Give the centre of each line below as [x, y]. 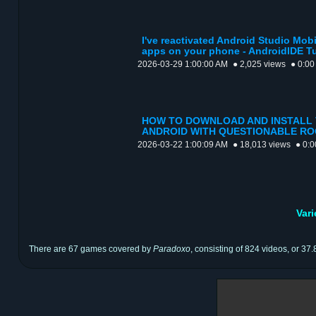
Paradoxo [172, 249]
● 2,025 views [259, 65]
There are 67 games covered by [91, 249]
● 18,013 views [262, 145]
